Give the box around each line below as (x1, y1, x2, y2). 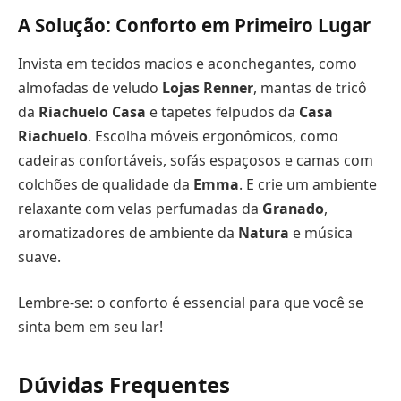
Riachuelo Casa (38, 101, 146, 122)
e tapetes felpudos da (146, 101, 299, 122)
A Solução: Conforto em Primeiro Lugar (18, 12, 371, 38)
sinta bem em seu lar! (18, 317, 163, 337)
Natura (238, 222, 289, 243)
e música (289, 222, 353, 243)
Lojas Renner (162, 77, 253, 98)
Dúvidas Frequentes (18, 369, 230, 399)
